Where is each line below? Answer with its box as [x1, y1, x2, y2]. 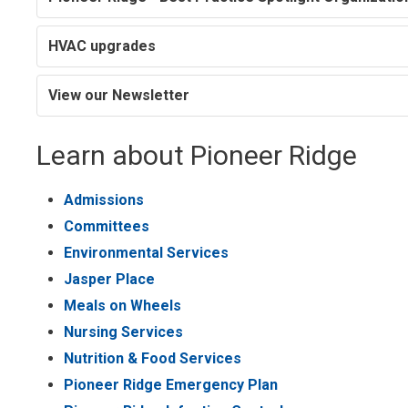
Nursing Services [64, 323, 184, 342]
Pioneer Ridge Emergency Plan [64, 376, 279, 394]
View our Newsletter [48, 87, 190, 105]
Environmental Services [64, 244, 229, 262]
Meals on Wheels [64, 297, 182, 315]
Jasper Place [64, 270, 156, 289]
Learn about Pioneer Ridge [36, 139, 358, 172]
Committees [64, 218, 150, 236]
